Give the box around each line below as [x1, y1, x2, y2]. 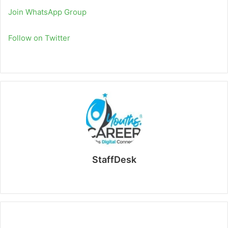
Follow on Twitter [8, 33, 70, 43]
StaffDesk [92, 154, 136, 165]
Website [117, 172, 147, 182]
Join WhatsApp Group [8, 7, 87, 17]
